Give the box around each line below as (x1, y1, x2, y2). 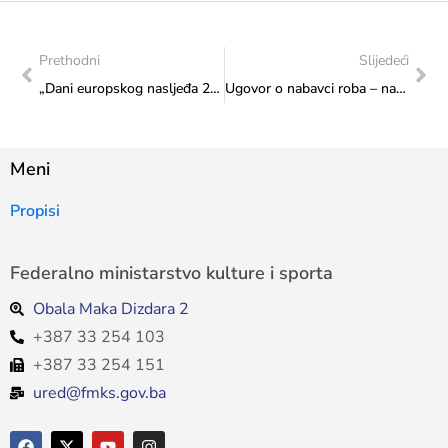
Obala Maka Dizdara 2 (32, 297, 189, 320)
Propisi (10, 199, 60, 222)
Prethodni (39, 50, 100, 70)
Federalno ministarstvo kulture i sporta (10, 260, 333, 285)
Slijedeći (359, 50, 409, 70)
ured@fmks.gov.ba (32, 381, 166, 404)
